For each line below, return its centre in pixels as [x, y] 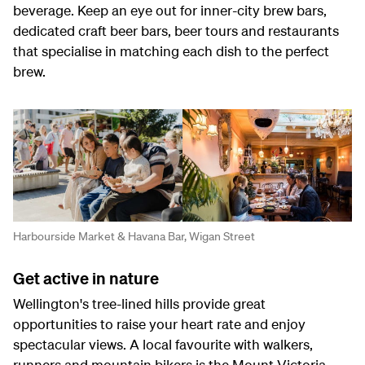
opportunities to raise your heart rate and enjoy [159, 324]
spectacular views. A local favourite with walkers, [163, 345]
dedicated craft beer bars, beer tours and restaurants [176, 30]
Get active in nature [86, 279]
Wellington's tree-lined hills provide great [139, 304]
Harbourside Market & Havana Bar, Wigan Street [134, 237]
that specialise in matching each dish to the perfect [171, 51]
